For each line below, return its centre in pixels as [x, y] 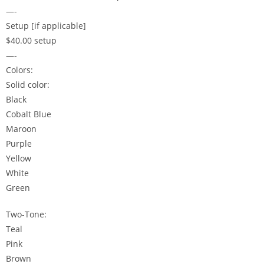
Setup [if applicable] [46, 26]
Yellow [19, 159]
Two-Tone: [26, 214]
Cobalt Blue [29, 114]
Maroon [21, 129]
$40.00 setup [31, 41]
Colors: [19, 70]
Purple [19, 144]
